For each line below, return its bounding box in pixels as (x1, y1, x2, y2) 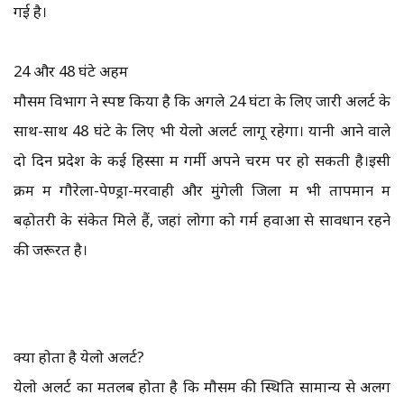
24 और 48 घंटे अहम (14, 60, 128, 82)
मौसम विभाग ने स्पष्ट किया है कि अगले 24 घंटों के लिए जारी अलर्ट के (14, 90, 390, 112)
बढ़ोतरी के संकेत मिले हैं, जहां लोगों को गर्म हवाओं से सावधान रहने (14, 209, 390, 231)
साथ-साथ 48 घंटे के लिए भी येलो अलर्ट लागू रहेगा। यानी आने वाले (14, 120, 390, 142)
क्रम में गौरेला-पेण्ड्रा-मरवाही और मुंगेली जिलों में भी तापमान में (14, 179, 390, 201)
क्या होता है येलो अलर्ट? (14, 346, 144, 368)
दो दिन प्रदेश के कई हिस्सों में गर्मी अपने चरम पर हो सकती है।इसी (14, 150, 390, 171)
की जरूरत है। (14, 239, 87, 261)
